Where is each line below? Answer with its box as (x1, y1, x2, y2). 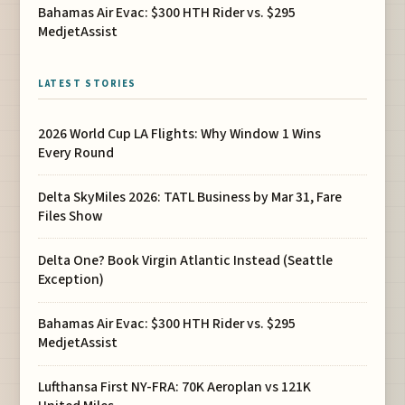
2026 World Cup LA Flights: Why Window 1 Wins (38, 123, 322, 144)
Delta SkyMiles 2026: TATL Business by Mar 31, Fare (38, 186, 343, 207)
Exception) (38, 268, 105, 289)
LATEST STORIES (38, 76, 137, 90)
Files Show (38, 205, 104, 226)
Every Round (38, 142, 115, 163)
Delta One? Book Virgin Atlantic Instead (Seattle (38, 250, 334, 270)
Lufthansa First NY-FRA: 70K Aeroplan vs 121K (38, 377, 312, 398)
